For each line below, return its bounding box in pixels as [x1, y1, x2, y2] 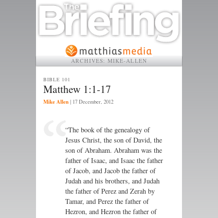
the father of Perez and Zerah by [65, 186, 155, 196]
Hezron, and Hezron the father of [65, 207, 157, 217]
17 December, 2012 [73, 98, 113, 106]
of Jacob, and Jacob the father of [65, 166, 156, 176]
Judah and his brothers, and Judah [65, 176, 160, 186]
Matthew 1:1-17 [43, 81, 111, 96]
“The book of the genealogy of [65, 125, 150, 135]
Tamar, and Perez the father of [65, 197, 149, 206]
